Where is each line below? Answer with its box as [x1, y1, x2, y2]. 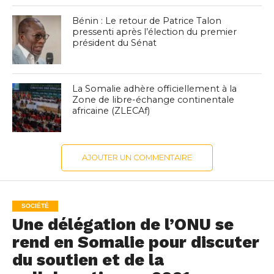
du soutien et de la [12, 250, 164, 270]
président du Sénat [72, 37, 157, 49]
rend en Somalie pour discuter [12, 232, 259, 253]
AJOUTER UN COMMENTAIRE [81, 153, 192, 163]
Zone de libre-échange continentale [72, 94, 235, 106]
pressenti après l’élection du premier [72, 26, 237, 38]
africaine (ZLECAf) [72, 105, 150, 117]
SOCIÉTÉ [21, 202, 49, 210]
